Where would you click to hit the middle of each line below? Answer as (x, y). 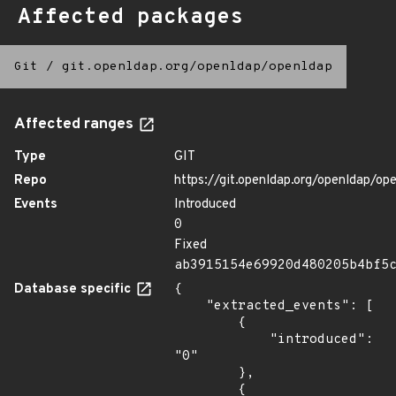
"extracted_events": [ (190, 306)
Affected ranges (76, 125)
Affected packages (130, 18)
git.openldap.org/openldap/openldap (197, 67)
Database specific (74, 289)
